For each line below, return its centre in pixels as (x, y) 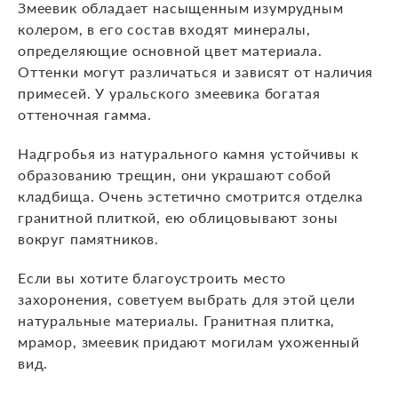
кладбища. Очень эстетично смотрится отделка (191, 196)
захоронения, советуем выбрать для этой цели (187, 299)
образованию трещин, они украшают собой (175, 175)
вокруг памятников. (88, 239)
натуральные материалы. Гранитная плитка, (177, 321)
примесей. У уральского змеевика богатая (169, 93)
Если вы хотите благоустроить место (152, 278)
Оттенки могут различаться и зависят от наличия (196, 72)
